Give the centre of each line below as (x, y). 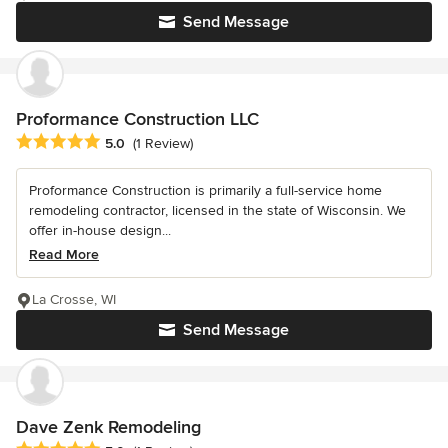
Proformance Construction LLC (137, 118)
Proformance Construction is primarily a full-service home (205, 190)
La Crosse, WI (74, 299)
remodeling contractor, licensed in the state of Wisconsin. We (217, 210)
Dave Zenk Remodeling (108, 426)
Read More (64, 254)
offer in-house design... (100, 230)
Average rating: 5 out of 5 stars (122, 141)
